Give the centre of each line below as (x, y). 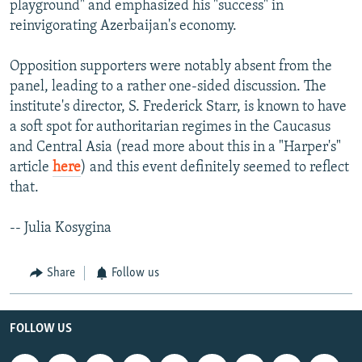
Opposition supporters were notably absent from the (171, 67)
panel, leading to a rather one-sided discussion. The (168, 87)
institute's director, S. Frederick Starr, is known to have (178, 107)
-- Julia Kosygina (61, 229)
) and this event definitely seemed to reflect (215, 168)
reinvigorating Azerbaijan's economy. (123, 27)
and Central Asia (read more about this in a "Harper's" (175, 148)
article (31, 168)
